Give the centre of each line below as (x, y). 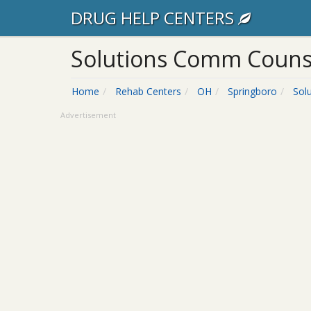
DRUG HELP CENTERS (154, 18)
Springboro (252, 91)
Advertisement (88, 115)
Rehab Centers (148, 91)
